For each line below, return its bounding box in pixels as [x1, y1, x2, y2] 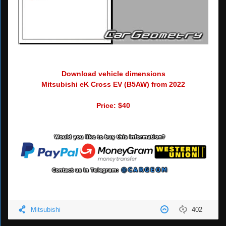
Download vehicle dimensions [61, 69, 165, 78]
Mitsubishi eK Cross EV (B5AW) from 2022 [41, 80, 185, 88]
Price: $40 [96, 101, 130, 109]
